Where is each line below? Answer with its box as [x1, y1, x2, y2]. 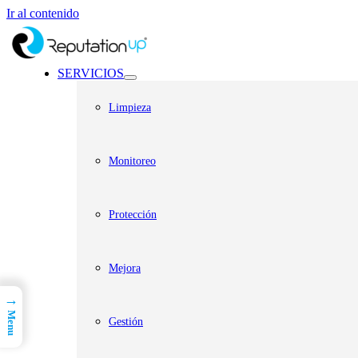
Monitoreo [109, 155, 156, 167]
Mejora [109, 262, 141, 274]
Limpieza [109, 101, 151, 113]
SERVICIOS [58, 66, 124, 80]
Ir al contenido [6, 6, 79, 20]
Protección [109, 209, 157, 221]
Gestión [109, 316, 143, 328]
